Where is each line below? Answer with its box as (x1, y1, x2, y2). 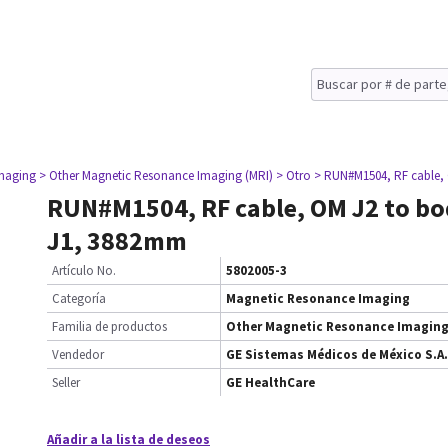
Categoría (52, 290, 106, 307)
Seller (52, 374, 80, 391)
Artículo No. (52, 262, 116, 279)
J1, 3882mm (47, 224, 187, 257)
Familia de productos (52, 318, 167, 335)
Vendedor (52, 346, 104, 363)
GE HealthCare (226, 374, 315, 391)
